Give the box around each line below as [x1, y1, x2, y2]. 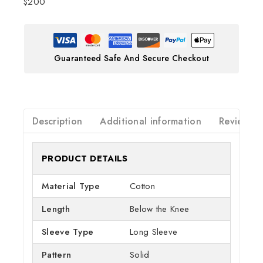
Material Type [42, 179, 100, 193]
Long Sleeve [130, 225, 178, 238]
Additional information [100, 114, 201, 128]
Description [32, 114, 83, 128]
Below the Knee [130, 202, 190, 215]
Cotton [130, 179, 155, 193]
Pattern [42, 248, 72, 261]
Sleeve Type [42, 225, 94, 238]
